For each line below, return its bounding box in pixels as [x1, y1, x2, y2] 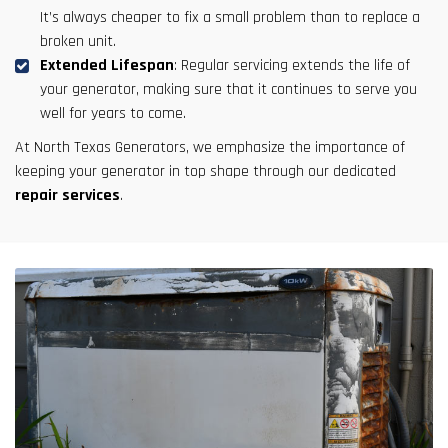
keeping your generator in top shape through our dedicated [15, 160, 396, 182]
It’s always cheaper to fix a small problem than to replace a [40, 6, 420, 28]
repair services [15, 184, 120, 206]
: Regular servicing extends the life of [174, 54, 410, 76]
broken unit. [40, 30, 116, 52]
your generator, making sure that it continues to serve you [40, 78, 417, 100]
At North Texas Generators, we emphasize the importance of [15, 136, 405, 158]
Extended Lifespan [40, 54, 174, 76]
